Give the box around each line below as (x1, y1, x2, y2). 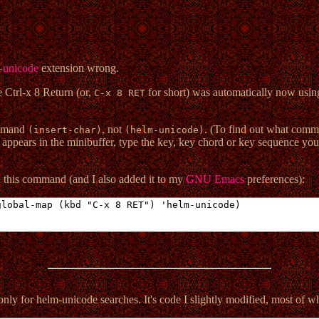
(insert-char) (27, 125, 102, 136)
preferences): (244, 173, 305, 186)
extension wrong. (38, 62, 119, 75)
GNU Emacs (185, 173, 244, 186)
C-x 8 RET (93, 88, 145, 99)
